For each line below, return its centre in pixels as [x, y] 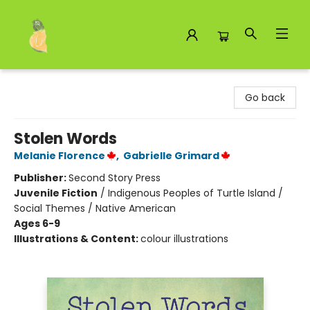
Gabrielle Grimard [171, 156]
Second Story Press [115, 178]
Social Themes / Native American [95, 208]
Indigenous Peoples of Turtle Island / [195, 193]
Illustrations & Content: [77, 239]
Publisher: [41, 178]
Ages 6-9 [37, 224]
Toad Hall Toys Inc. [55, 82]
